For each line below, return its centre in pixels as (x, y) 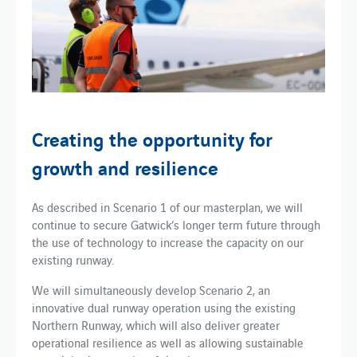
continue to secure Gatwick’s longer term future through (176, 225)
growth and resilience (125, 167)
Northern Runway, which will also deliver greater (156, 325)
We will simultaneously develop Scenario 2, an (151, 290)
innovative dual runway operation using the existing (164, 308)
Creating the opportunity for (152, 138)
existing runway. (73, 260)
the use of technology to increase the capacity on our (168, 242)
